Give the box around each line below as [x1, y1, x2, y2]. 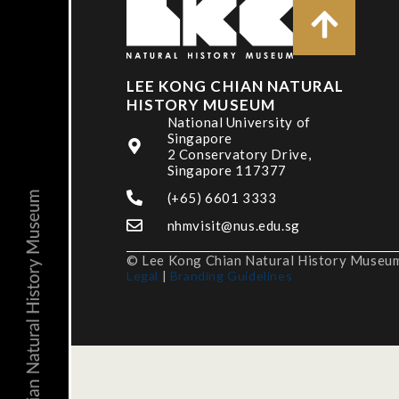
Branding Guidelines [169, 268, 293, 284]
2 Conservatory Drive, [167, 146, 312, 163]
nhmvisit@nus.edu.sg [167, 217, 300, 234]
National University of [167, 114, 311, 131]
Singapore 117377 [167, 162, 288, 179]
